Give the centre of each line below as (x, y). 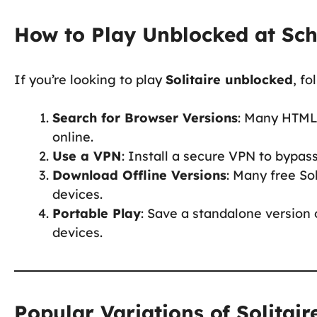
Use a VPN (87, 156)
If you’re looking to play (90, 79)
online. (73, 137)
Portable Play (97, 213)
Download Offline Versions (139, 175)
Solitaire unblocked (229, 79)
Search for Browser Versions (145, 117)
